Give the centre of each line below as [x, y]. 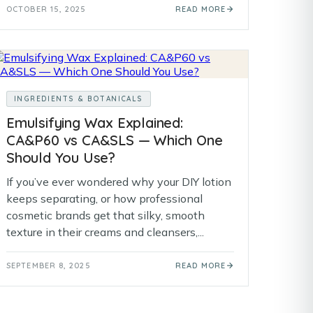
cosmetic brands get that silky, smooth [105, 215]
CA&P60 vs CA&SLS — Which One [115, 140]
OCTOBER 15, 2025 [46, 9]
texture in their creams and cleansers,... [105, 232]
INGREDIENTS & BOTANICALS [79, 99]
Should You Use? [61, 158]
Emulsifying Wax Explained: [95, 123]
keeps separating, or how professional [104, 198]
